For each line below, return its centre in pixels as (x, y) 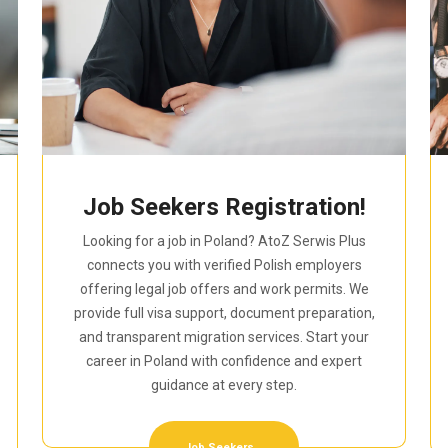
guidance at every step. (224, 385)
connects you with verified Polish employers (224, 265)
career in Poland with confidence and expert (224, 361)
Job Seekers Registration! (224, 207)
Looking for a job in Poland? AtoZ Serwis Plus (224, 241)
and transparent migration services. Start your (224, 337)
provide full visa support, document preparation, (224, 313)
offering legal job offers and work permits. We (224, 289)
